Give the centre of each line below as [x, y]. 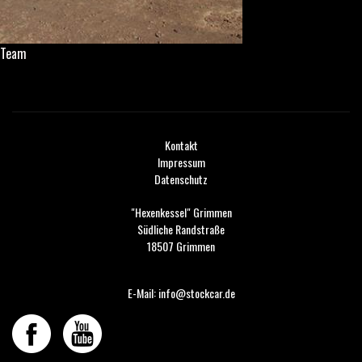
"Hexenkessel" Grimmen [181, 212]
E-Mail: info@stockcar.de [181, 293]
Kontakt [181, 145]
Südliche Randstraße [181, 229]
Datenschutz [181, 179]
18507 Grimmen [181, 246]
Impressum [181, 162]
